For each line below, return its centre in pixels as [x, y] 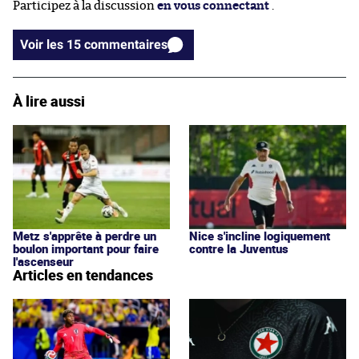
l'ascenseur [43, 262]
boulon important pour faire [86, 249]
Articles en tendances [83, 275]
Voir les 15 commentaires [126, 45]
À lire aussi [49, 101]
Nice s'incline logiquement [260, 236]
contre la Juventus [239, 249]
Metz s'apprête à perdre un [85, 236]
